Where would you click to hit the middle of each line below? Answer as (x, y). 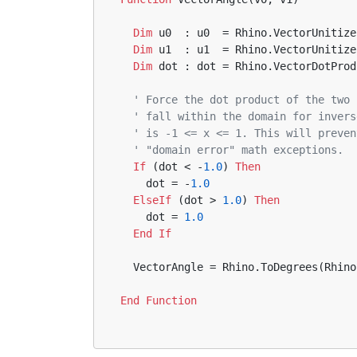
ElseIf (152, 200)
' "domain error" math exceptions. (238, 150)
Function (171, 300)
